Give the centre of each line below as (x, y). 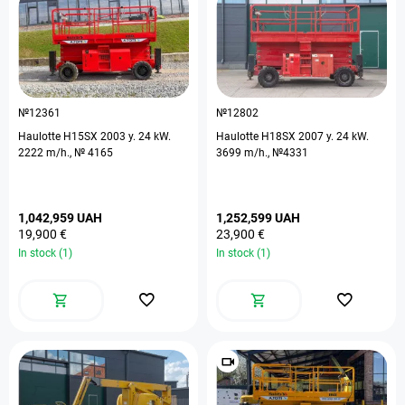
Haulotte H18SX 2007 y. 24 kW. (292, 137)
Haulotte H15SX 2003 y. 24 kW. (94, 137)
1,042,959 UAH (60, 218)
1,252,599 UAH (258, 218)
